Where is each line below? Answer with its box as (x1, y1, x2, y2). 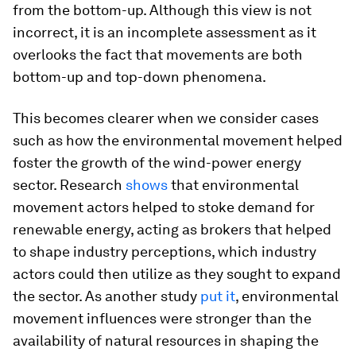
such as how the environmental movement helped (13, 132, 342, 149)
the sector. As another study (13, 288, 200, 304)
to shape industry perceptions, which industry (13, 243, 316, 260)
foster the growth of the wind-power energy (13, 154, 301, 171)
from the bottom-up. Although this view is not (13, 2, 311, 18)
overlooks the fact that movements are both (13, 46, 303, 63)
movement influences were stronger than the (13, 310, 311, 327)
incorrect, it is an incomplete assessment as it (13, 24, 316, 41)
